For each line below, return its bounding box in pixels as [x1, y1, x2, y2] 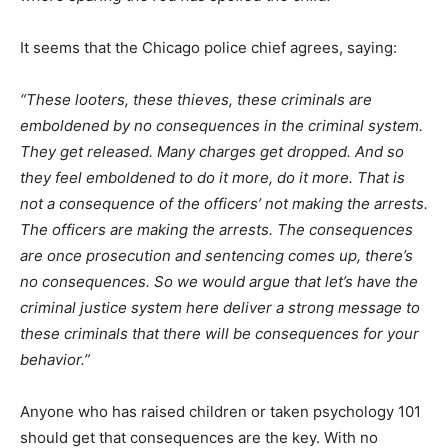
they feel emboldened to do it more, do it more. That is [20, 168, 405, 187]
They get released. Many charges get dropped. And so [20, 142, 404, 161]
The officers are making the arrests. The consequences [20, 220, 413, 239]
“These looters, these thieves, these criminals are [20, 90, 372, 109]
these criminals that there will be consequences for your [20, 324, 419, 343]
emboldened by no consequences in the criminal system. [20, 116, 423, 135]
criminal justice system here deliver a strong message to [20, 298, 420, 317]
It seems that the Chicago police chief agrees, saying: [20, 38, 397, 57]
